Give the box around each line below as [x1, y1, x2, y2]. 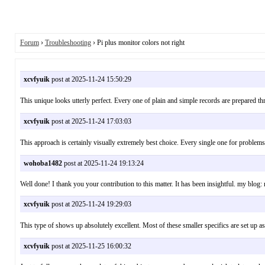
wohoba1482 [23, 159, 62, 167]
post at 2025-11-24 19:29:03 [49, 200, 131, 209]
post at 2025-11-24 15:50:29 [49, 75, 131, 83]
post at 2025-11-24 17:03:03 [49, 117, 131, 125]
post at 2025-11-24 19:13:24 [62, 159, 144, 167]
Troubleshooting [44, 38, 91, 47]
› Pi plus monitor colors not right [91, 38, 185, 47]
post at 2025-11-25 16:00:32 [49, 242, 131, 251]
